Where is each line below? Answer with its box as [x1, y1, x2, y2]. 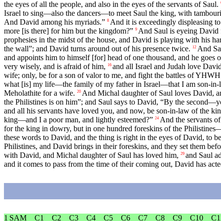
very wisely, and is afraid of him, [4, 62, 106, 71]
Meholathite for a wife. [4, 89, 75, 98]
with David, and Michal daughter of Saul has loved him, [4, 151, 179, 160]
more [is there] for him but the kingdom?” [4, 27, 133, 36]
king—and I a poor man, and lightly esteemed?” [4, 115, 153, 124]
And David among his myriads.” [4, 18, 105, 27]
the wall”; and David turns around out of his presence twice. [4, 44, 190, 53]
